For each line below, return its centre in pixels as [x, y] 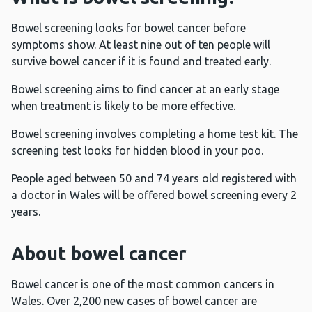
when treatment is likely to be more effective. [123, 106]
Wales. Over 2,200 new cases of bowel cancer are [134, 301]
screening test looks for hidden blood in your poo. [137, 151]
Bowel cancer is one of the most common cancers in [143, 284]
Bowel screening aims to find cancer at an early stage [145, 89]
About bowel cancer [99, 254]
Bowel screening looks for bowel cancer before [128, 28]
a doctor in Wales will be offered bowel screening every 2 [154, 195]
